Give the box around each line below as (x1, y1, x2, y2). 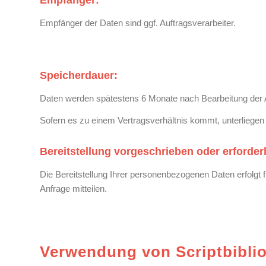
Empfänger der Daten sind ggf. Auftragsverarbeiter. (40, 17, 236, 28)
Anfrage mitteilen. (40, 183, 107, 194)
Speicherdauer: (40, 69, 118, 82)
